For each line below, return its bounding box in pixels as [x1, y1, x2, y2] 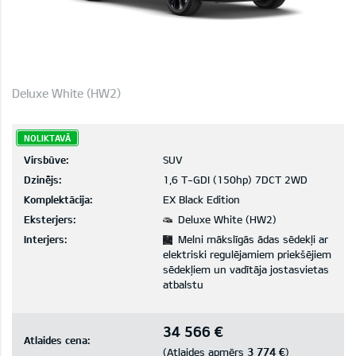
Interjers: [24, 233, 67, 246]
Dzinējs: [24, 173, 61, 187]
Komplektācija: [24, 193, 92, 207]
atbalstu [162, 278, 203, 292]
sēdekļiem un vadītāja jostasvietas [162, 263, 329, 277]
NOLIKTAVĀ [24, 133, 71, 144]
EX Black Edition [162, 193, 240, 207]
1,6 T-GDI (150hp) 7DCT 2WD [162, 173, 308, 187]
